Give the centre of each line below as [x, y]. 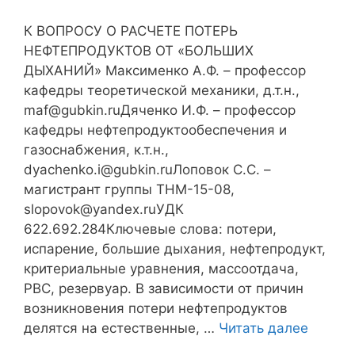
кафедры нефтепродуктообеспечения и [155, 130]
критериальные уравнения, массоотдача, [161, 269]
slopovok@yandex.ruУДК [104, 210]
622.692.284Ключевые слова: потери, [150, 229]
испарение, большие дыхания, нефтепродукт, [175, 249]
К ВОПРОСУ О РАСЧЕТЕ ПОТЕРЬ [131, 31]
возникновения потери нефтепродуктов [156, 309]
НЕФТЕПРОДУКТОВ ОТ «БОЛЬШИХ [139, 51]
